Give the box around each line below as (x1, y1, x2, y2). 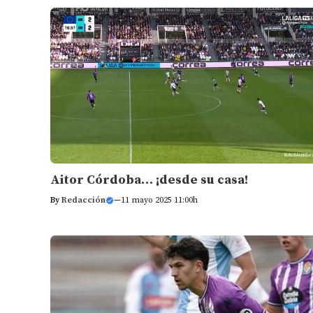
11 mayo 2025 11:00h (121, 195, 198, 206)
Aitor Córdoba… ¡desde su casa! (50, 172, 248, 189)
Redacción (61, 195, 105, 206)
